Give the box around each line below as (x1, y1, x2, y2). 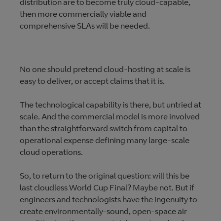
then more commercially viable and (20, 9, 147, 19)
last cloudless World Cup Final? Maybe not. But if (20, 183, 194, 192)
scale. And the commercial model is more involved (20, 111, 200, 121)
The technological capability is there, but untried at (20, 100, 201, 110)
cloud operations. (20, 147, 83, 157)
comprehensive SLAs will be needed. (20, 21, 150, 31)
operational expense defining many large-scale (20, 135, 189, 145)
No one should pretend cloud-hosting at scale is (20, 64, 190, 74)
